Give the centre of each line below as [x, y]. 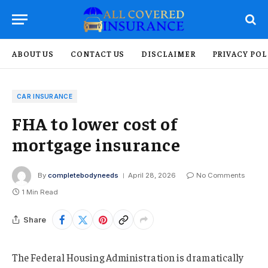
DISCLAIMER [168, 54]
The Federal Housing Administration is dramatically [128, 257]
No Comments [220, 176]
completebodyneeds [83, 176]
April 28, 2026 [152, 176]
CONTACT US [98, 54]
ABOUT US [33, 54]
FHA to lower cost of [95, 123]
